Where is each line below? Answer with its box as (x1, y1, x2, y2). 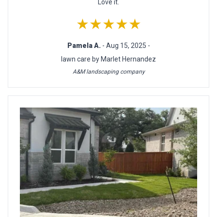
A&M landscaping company (72, 68, 145, 75)
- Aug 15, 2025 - (102, 41, 150, 49)
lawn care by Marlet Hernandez (61, 55, 156, 63)
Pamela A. (67, 41, 102, 49)
